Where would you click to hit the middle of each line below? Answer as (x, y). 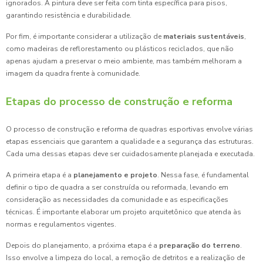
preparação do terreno (200, 246)
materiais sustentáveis (204, 37)
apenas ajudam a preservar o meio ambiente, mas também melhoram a (124, 61)
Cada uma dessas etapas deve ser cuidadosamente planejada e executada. (130, 154)
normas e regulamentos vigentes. (61, 225)
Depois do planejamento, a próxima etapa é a (82, 246)
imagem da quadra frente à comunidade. (73, 74)
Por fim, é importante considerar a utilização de (85, 37)
